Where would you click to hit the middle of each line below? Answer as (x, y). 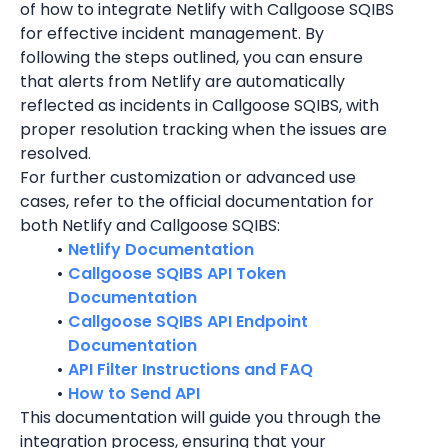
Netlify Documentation (160, 249)
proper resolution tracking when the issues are (203, 129)
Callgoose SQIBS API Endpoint (187, 321)
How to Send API (133, 393)
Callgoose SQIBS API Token (176, 273)
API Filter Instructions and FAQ (190, 369)
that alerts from (85, 81)
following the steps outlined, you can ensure (191, 57)
